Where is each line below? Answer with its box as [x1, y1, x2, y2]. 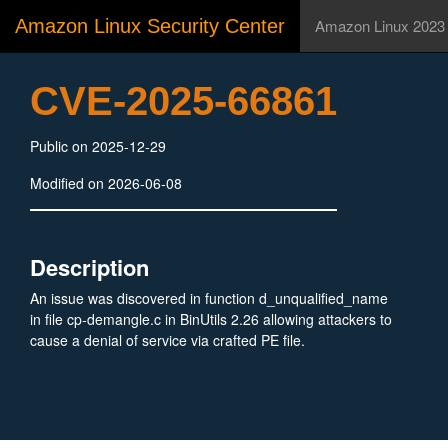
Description [30, 251, 149, 283]
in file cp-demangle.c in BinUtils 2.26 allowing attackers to [30, 309, 392, 329]
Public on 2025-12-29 [30, 136, 166, 156]
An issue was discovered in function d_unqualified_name [30, 288, 388, 308]
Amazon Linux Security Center [15, 15, 285, 37]
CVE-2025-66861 [30, 79, 337, 123]
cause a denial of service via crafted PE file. [30, 330, 305, 350]
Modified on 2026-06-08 [30, 173, 182, 193]
